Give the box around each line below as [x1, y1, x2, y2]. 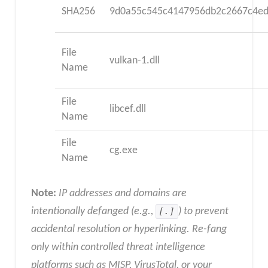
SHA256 [62, 5, 96, 17]
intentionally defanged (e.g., [31, 206, 156, 218]
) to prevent [178, 206, 229, 218]
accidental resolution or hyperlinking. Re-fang [31, 224, 227, 236]
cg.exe [109, 144, 138, 156]
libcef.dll [109, 103, 147, 115]
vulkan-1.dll [109, 54, 160, 66]
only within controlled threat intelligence [31, 242, 205, 254]
